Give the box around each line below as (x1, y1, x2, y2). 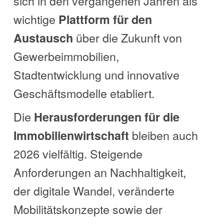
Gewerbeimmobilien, (13, 47, 119, 65)
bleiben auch (128, 126, 198, 144)
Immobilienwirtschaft (13, 127, 129, 144)
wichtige (13, 10, 58, 28)
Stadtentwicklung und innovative (13, 66, 179, 83)
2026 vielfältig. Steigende (13, 145, 142, 162)
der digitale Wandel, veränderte (13, 182, 174, 199)
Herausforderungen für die (33, 108, 179, 125)
